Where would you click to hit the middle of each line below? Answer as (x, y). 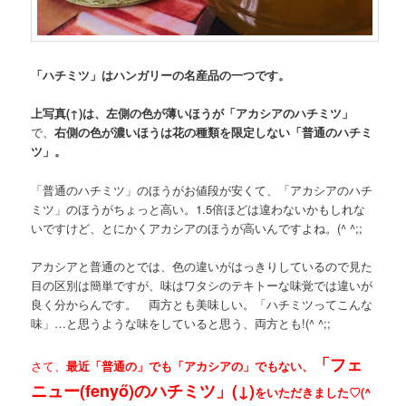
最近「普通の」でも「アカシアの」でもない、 (190, 365)
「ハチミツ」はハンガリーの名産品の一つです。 (161, 75)
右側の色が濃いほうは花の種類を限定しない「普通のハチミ (214, 132)
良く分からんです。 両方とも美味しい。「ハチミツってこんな (202, 304)
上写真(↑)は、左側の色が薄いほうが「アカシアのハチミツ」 (193, 113)
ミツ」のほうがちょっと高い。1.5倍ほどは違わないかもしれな (198, 208)
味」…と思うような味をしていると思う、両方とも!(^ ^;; (181, 323)
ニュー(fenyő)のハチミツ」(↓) (143, 390)
